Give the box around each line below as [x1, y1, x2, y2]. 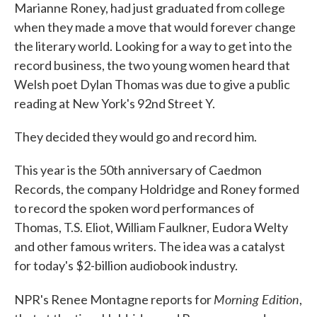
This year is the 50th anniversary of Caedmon [14, 162, 262, 178]
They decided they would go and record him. [14, 129, 257, 144]
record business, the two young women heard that [14, 57, 290, 73]
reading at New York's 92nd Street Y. [14, 96, 215, 111]
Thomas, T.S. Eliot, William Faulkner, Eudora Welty [14, 219, 288, 235]
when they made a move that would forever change [14, 19, 296, 35]
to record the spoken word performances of [14, 200, 255, 216]
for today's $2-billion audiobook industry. [14, 258, 238, 273]
